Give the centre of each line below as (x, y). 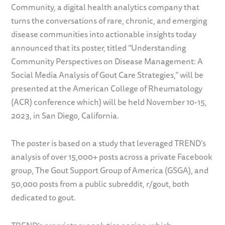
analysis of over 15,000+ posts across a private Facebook (112, 157)
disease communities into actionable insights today (104, 34)
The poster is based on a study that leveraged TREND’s (109, 143)
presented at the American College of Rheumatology (107, 88)
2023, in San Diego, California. (66, 115)
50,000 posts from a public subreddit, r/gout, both (100, 184)
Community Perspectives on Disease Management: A (107, 61)
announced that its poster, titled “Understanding (99, 47)
